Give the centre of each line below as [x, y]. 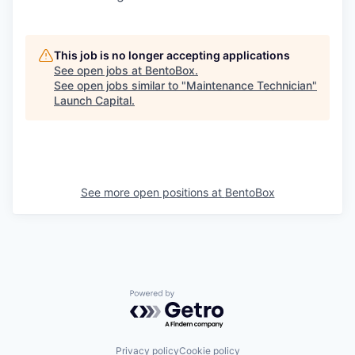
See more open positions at [153, 192]
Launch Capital [93, 100]
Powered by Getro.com [199, 297]
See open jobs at [99, 70]
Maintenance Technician [249, 85]
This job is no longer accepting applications [172, 55]
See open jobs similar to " [120, 85]
